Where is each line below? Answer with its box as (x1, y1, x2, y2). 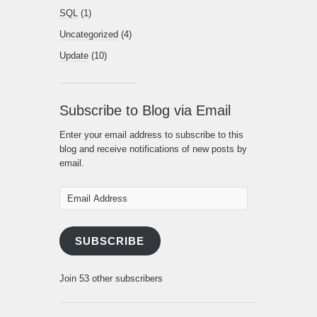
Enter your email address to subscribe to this (59, 129, 243, 140)
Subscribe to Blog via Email (59, 102, 231, 118)
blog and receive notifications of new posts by (59, 143, 247, 154)
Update (59, 50, 88, 61)
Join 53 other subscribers (59, 273, 163, 284)
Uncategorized (59, 28, 118, 40)
